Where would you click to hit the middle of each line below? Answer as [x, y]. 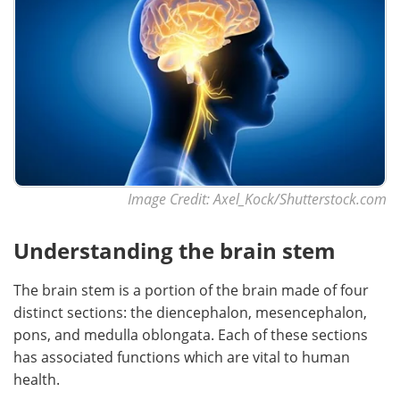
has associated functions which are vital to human [182, 357]
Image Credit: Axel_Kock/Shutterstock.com [257, 199]
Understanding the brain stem [175, 251]
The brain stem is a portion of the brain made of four [191, 290]
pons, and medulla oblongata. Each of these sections [191, 335]
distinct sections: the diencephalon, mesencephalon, [190, 312]
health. [37, 379]
